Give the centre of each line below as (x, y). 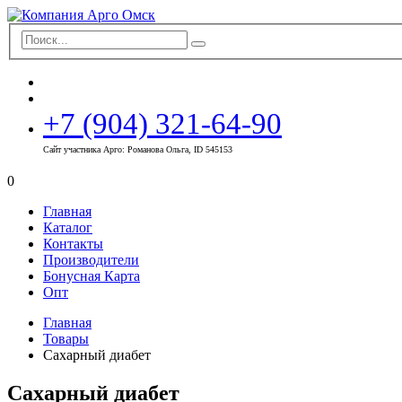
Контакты (73, 243)
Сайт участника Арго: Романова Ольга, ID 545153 (138, 149)
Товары (66, 338)
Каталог (68, 227)
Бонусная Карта (92, 275)
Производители (91, 259)
